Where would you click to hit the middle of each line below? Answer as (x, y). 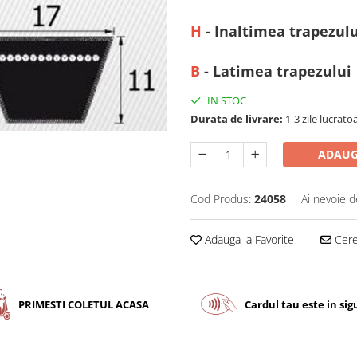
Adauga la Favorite (248, 239)
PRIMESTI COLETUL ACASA (84, 304)
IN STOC (226, 100)
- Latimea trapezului (276, 71)
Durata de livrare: (237, 119)
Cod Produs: (221, 199)
